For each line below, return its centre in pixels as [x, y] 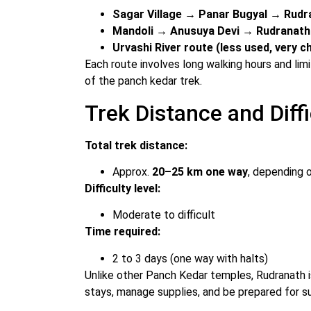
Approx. [132, 172]
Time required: [123, 232]
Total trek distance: [136, 145]
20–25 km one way [200, 172]
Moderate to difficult [164, 215]
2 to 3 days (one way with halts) [190, 258]
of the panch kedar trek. [143, 81]
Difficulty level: [123, 189]
